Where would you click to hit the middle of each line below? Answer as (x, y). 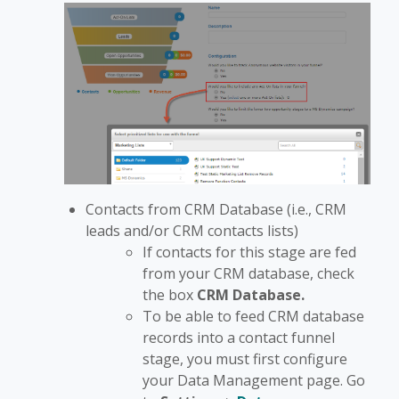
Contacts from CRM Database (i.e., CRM (216, 210)
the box (170, 295)
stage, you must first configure (245, 359)
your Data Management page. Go (254, 381)
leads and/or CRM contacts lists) (192, 231)
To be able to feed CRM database (253, 317)
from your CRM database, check (248, 274)
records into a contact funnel (239, 338)
